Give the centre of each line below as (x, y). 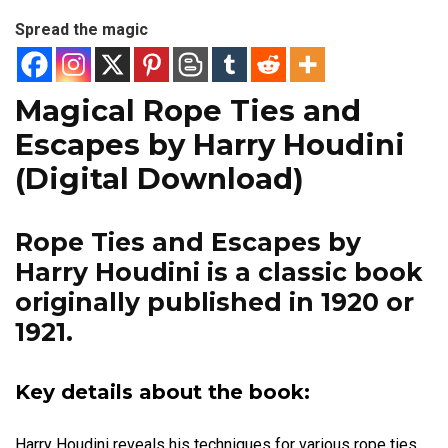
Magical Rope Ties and (188, 110)
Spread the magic (81, 29)
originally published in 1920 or (214, 302)
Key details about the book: (162, 392)
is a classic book (311, 272)
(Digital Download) (159, 178)
